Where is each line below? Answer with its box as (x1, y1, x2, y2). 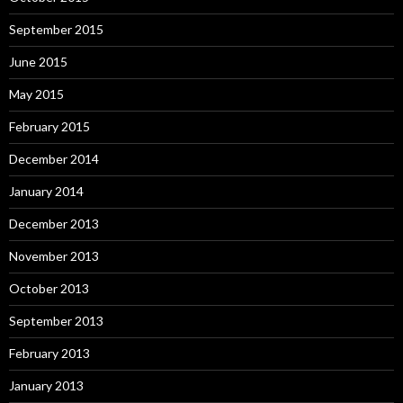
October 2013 (9, 281, 89, 296)
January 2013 (9, 378, 84, 393)
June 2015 (9, 54, 67, 69)
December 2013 (9, 216, 99, 231)
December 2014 (9, 151, 99, 166)
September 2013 (9, 313, 103, 328)
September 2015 (9, 22, 103, 37)
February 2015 (9, 119, 90, 134)
